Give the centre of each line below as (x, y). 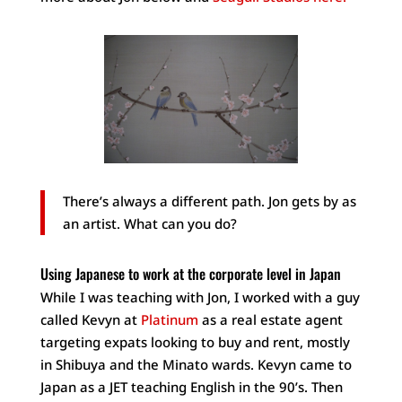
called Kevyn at (90, 319)
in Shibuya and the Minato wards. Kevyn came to (196, 364)
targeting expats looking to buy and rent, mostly (195, 341)
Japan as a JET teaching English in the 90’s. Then (191, 386)
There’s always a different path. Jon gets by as (209, 201)
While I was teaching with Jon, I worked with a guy (200, 297)
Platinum (169, 319)
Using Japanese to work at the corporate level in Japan (190, 273)
